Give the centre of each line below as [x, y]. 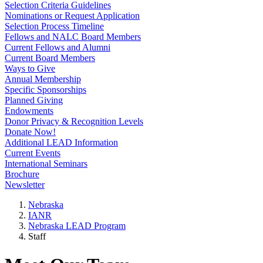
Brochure [22, 174]
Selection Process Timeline [54, 26]
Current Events [33, 153]
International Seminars [46, 163]
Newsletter [25, 185]
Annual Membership [43, 79]
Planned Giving [34, 100]
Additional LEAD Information [61, 142]
